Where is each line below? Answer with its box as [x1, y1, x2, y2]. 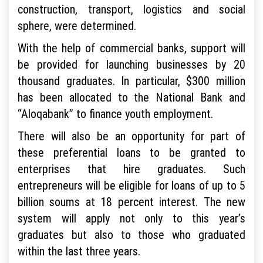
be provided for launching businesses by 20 [18, 56, 245, 72]
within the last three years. [18, 243, 140, 258]
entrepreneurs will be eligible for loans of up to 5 [18, 177, 245, 193]
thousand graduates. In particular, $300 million [18, 73, 245, 88]
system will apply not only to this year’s [18, 210, 245, 225]
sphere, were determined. [18, 18, 139, 33]
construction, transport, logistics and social [18, 1, 245, 16]
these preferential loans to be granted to [18, 144, 245, 160]
